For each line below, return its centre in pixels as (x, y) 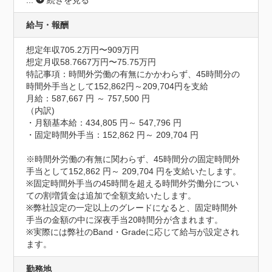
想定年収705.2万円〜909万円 (83, 49)
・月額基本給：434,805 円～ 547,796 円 (104, 122)
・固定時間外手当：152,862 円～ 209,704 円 (113, 134)
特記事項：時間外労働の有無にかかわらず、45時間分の (133, 74)
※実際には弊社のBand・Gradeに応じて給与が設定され (133, 232)
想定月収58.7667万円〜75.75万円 (91, 62)
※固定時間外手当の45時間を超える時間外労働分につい (133, 183)
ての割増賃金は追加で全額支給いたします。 (111, 195)
